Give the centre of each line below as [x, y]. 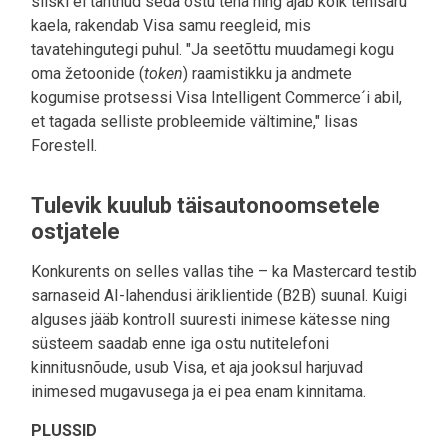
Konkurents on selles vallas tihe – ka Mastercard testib [224, 272]
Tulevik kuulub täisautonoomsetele [205, 206]
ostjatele [75, 232]
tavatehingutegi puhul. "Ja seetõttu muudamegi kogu [212, 50]
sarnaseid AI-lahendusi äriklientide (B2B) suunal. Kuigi [219, 296]
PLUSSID [64, 431]
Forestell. [64, 146]
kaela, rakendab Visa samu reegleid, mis [171, 26]
